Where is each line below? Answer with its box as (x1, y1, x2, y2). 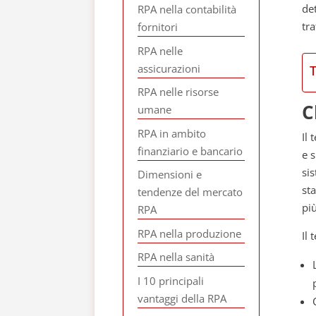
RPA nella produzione (138, 226, 242, 241)
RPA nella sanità (138, 250, 215, 264)
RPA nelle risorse (138, 85, 219, 99)
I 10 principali (138, 273, 205, 288)
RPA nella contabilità (138, 2, 237, 16)
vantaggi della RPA (138, 291, 227, 305)
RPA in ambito (138, 126, 207, 140)
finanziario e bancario (138, 143, 243, 158)
